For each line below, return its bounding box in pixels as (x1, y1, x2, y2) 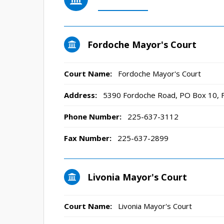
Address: (64, 90, 97, 100)
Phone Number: (64, 111, 121, 121)
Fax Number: (64, 133, 111, 143)
